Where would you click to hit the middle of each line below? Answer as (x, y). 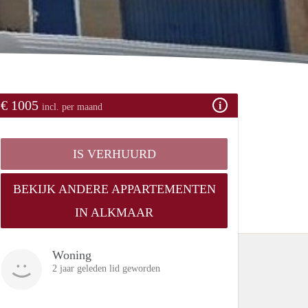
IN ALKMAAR (114, 212)
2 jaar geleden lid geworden (106, 268)
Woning (72, 255)
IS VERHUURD (114, 154)
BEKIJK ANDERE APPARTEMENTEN (114, 189)
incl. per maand (72, 107)
